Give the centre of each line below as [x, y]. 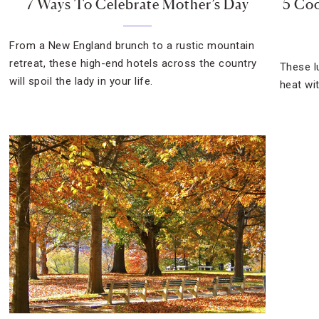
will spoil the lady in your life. [81, 81]
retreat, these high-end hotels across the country [133, 63]
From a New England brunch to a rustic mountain [132, 46]
